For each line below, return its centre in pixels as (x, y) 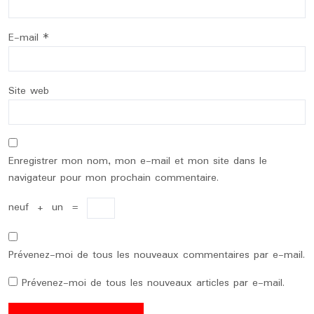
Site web (29, 91)
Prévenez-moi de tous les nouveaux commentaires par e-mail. (157, 255)
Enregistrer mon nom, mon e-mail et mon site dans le (138, 161)
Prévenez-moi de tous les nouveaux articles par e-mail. (153, 283)
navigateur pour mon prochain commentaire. (114, 178)
